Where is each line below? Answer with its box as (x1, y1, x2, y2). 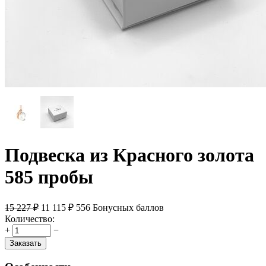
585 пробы (5, 166, 93, 188)
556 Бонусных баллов (76, 202, 164, 213)
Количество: (5, 214, 55, 224)
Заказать (9, 239, 42, 248)
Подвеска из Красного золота (5, 144, 254, 166)
